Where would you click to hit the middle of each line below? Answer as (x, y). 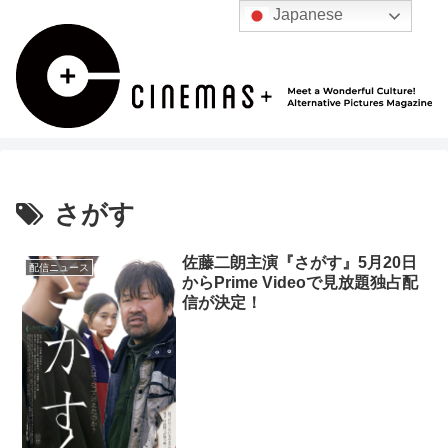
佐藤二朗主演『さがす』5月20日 (300, 263)
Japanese (306, 15)
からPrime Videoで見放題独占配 (300, 283)
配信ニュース (58, 267)
